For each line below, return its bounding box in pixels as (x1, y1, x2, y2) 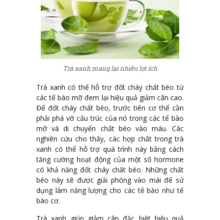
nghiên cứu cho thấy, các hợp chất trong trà (36, 134, 184, 143)
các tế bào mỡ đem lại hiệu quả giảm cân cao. (36, 92, 184, 102)
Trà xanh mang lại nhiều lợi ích (63, 64, 157, 73)
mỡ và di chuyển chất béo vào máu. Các (36, 123, 184, 133)
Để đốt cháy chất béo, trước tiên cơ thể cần (36, 103, 184, 112)
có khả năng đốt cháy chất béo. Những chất (36, 165, 184, 174)
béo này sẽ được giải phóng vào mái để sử (36, 175, 184, 185)
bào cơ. (36, 195, 60, 205)
